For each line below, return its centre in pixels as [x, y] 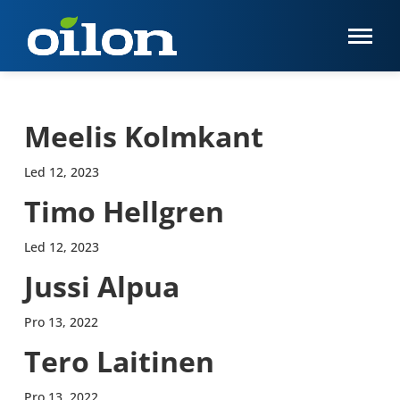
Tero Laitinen [119, 361]
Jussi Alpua [101, 286]
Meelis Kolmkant [143, 136]
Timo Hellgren [124, 211]
